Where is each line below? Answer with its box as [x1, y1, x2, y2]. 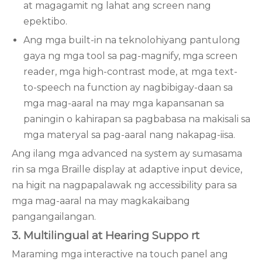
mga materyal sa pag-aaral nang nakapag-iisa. [23, 129, 235, 140]
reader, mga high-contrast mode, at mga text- [23, 66, 237, 77]
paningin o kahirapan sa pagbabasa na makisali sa [23, 113, 250, 125]
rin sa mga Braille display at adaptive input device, [12, 164, 242, 175]
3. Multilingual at [12, 229, 105, 242]
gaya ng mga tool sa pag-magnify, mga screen [23, 50, 237, 61]
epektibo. [23, 16, 67, 27]
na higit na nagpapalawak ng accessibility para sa [12, 180, 237, 191]
